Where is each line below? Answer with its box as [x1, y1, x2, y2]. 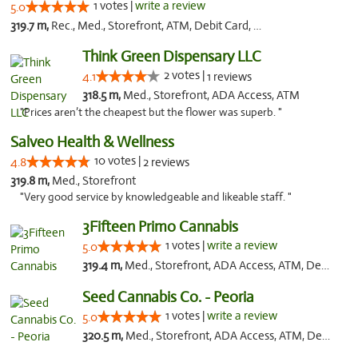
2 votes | [163, 68, 207, 82]
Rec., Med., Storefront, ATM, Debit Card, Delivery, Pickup [51, 18, 253, 33]
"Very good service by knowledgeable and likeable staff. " [20, 190, 292, 204]
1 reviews [206, 70, 252, 84]
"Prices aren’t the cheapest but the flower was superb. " [20, 105, 282, 119]
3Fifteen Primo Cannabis [82, 217, 238, 236]
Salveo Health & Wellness [10, 133, 174, 151]
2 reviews [143, 155, 189, 169]
